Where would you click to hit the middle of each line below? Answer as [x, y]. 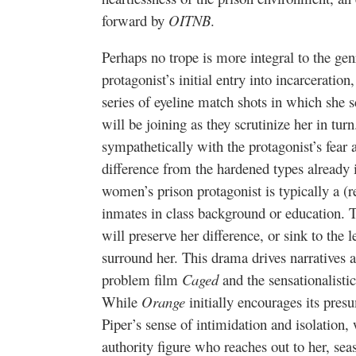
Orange [163, 302]
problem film [142, 280]
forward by [135, 20]
